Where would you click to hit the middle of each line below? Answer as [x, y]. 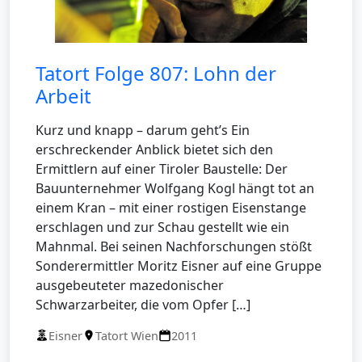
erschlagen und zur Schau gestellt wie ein [162, 227]
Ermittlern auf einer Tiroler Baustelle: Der [162, 168]
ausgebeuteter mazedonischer [130, 285]
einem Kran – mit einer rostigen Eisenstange [171, 207]
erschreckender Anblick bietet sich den [154, 149]
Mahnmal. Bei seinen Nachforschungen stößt [174, 246]
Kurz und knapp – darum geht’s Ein [143, 130]
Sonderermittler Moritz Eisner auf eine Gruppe [179, 265]
